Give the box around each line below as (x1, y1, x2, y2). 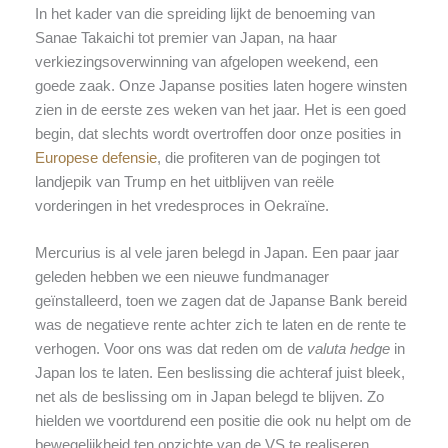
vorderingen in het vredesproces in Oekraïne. (34, 198, 329, 215)
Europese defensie (34, 150, 157, 167)
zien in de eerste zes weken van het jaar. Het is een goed (34, 102, 406, 119)
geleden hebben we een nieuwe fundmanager (34, 269, 329, 286)
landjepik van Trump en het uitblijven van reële (34, 174, 334, 191)
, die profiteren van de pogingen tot (156, 150, 380, 167)
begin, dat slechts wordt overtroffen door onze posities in (34, 126, 401, 143)
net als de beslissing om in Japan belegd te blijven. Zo (34, 389, 384, 406)
